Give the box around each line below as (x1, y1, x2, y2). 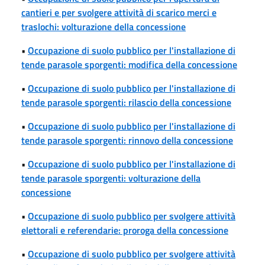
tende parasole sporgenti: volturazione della (21, 170, 201, 185)
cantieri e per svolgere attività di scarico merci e (21, 5, 216, 20)
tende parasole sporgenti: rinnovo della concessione (21, 132, 233, 147)
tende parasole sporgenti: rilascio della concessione (21, 95, 231, 109)
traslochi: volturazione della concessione (21, 19, 186, 34)
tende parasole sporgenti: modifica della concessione (21, 57, 237, 72)
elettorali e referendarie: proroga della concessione (21, 222, 228, 237)
